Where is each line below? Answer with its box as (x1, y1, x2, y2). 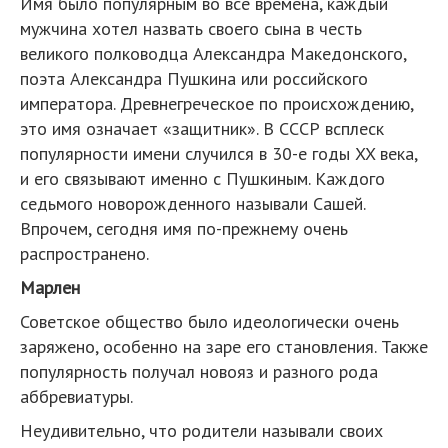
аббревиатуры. (20, 384, 133, 408)
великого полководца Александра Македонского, (20, 41, 406, 65)
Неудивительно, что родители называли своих (20, 418, 383, 442)
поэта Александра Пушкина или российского (20, 66, 368, 90)
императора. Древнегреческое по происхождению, (20, 91, 413, 115)
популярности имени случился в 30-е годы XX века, (20, 141, 417, 165)
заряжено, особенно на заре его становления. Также (20, 334, 428, 358)
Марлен (20, 275, 80, 299)
